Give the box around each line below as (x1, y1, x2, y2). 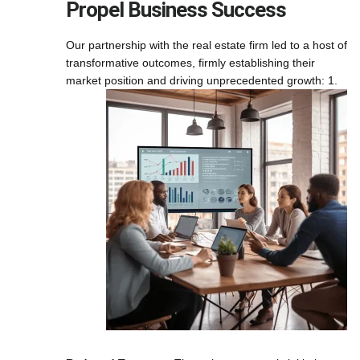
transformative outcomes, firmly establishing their (66, 56, 315, 69)
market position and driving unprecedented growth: (66, 74, 328, 87)
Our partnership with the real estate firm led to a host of (66, 39, 347, 51)
